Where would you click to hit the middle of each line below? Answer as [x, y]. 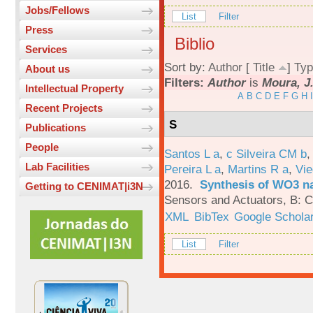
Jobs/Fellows [57, 10]
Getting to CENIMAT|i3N [84, 187]
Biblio [195, 44]
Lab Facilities [57, 167]
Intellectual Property [74, 89]
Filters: [186, 83]
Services [46, 50]
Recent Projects [64, 108]
